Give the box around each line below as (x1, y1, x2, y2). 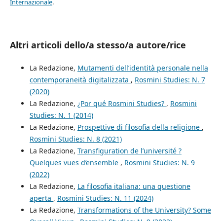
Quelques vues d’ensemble (29, 158, 120, 168)
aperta (29, 193, 53, 203)
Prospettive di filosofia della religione (77, 122, 202, 132)
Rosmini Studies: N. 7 (134, 75, 205, 85)
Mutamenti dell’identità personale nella (77, 63, 208, 73)
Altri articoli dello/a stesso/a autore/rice (9, 39, 186, 51)
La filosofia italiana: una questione (77, 182, 190, 191)
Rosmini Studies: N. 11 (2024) (57, 193, 153, 203)
